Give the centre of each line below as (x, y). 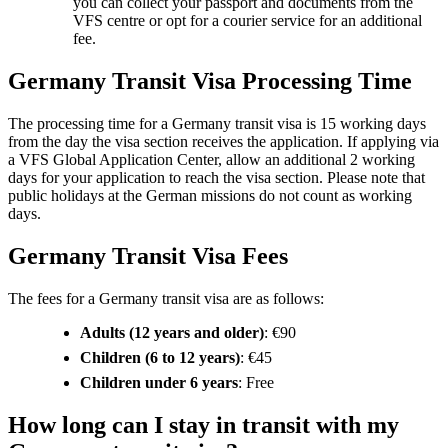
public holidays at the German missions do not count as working (210, 196)
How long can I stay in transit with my (203, 424)
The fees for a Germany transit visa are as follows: (166, 298)
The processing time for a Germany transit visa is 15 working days (217, 124)
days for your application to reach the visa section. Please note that (216, 178)
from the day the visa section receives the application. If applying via (223, 142)
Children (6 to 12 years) (160, 357)
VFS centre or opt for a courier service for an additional (247, 21)
